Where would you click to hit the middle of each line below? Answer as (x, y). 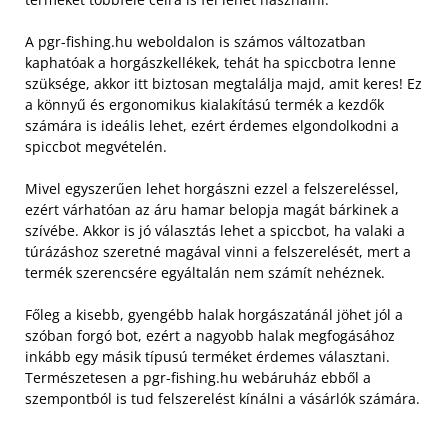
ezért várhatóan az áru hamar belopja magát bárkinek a (212, 209)
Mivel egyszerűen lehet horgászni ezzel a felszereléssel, (212, 188)
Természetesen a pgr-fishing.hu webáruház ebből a (198, 377)
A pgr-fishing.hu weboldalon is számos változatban (195, 41)
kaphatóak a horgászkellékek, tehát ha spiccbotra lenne (210, 62)
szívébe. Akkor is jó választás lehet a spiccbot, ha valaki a (215, 230)
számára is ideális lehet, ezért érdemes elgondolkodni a (212, 125)
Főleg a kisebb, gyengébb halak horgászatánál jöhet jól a (214, 314)
